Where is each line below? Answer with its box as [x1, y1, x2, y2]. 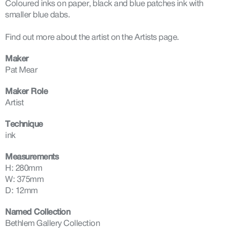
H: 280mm [5, 162, 42, 175]
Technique [5, 118, 43, 131]
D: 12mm [5, 184, 38, 198]
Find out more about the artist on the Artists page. [5, 31, 179, 44]
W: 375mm [5, 173, 43, 187]
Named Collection [5, 205, 70, 219]
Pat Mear [5, 63, 37, 77]
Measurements [5, 150, 58, 164]
